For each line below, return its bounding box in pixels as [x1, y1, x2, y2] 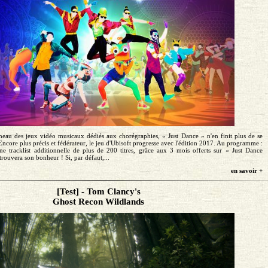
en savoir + [230, 166, 263, 174]
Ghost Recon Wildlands [53, 196, 145, 206]
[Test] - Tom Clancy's [56, 186, 141, 196]
